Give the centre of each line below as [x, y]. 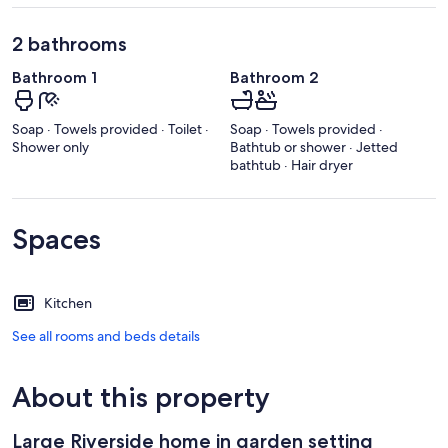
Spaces [56, 239]
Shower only [50, 147]
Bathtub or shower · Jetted [314, 147]
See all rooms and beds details [106, 336]
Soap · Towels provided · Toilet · [110, 129]
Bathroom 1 [54, 77]
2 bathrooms [69, 43]
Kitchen [68, 303]
